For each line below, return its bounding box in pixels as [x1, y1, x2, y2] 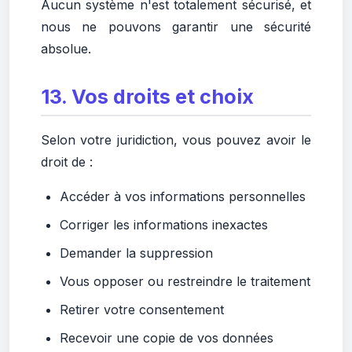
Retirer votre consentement [60, 302, 224, 317]
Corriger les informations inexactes [60, 217, 268, 233]
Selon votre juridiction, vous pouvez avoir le [41, 132, 311, 148]
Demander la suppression [60, 245, 213, 261]
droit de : [41, 154, 93, 170]
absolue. [41, 41, 91, 57]
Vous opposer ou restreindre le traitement [60, 273, 310, 289]
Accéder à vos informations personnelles [60, 189, 306, 204]
